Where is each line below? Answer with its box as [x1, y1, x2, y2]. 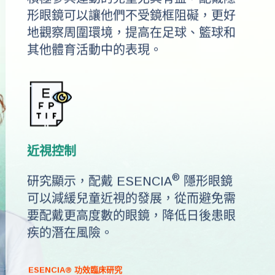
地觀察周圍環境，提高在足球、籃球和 [27, 26, 236, 40]
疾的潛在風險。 [27, 225, 113, 239]
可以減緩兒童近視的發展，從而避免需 [27, 191, 236, 205]
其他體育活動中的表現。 [27, 43, 162, 57]
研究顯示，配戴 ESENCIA [27, 174, 172, 188]
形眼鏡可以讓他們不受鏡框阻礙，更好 [27, 9, 236, 23]
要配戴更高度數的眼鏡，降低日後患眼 [27, 208, 236, 222]
